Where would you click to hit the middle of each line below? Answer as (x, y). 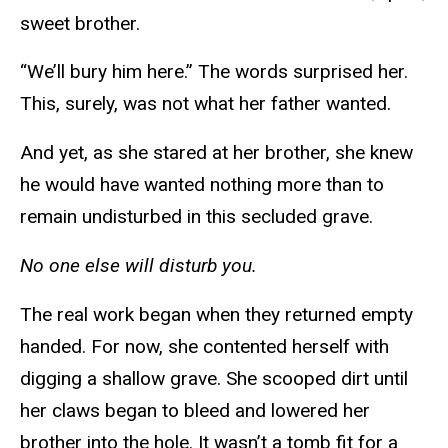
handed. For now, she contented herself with (204, 346)
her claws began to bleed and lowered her (195, 410)
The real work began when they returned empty (216, 314)
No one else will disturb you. (141, 265)
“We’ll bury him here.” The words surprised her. (214, 72)
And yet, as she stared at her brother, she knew (216, 153)
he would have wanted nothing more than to (202, 185)
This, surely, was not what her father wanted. (208, 104)
